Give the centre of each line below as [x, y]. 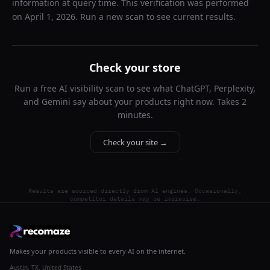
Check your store [135, 67]
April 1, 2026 [50, 17]
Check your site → [135, 142]
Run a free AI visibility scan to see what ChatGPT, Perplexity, [135, 88]
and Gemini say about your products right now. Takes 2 [135, 102]
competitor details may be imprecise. [135, 199]
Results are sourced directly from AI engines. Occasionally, [135, 191]
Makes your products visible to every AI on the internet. [98, 251]
